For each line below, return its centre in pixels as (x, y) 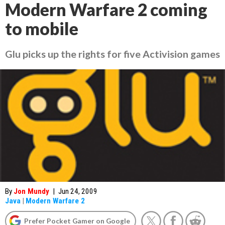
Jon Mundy (31, 191)
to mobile (42, 29)
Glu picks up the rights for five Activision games (113, 54)
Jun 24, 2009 (78, 191)
